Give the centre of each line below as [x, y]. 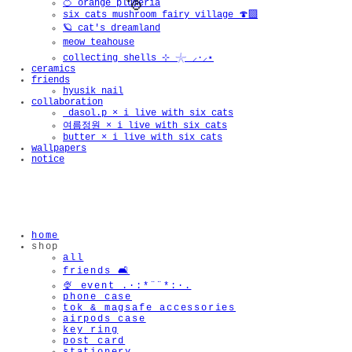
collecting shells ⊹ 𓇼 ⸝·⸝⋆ [138, 58]
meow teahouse [99, 42]
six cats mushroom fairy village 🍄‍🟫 [160, 15]
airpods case [104, 319]
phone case [97, 297]
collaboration [67, 102]
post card [94, 341]
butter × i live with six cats [143, 137]
